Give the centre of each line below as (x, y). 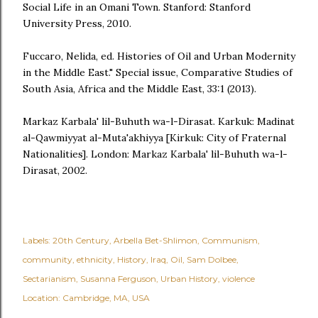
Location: (43, 298)
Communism (230, 240)
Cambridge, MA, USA (106, 298)
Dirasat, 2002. (55, 170)
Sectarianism (49, 279)
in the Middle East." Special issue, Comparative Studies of (158, 72)
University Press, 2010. (77, 23)
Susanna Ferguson (118, 279)
